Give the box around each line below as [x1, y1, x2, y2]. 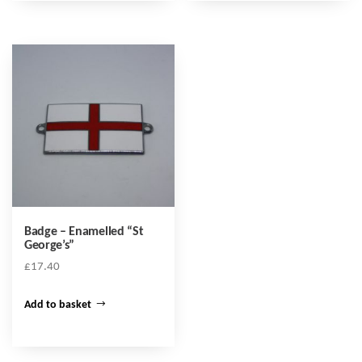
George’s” [24, 238, 75, 252]
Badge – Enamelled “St [24, 225, 144, 238]
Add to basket [24, 298, 91, 311]
